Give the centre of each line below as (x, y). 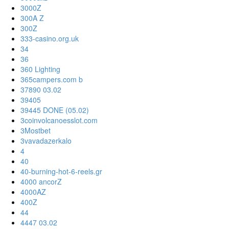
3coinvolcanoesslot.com (59, 120)
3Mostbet (36, 131)
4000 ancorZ (41, 182)
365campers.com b (52, 79)
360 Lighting (40, 69)
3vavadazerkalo (46, 141)
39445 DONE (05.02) (55, 110)
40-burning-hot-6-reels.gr (61, 171)
